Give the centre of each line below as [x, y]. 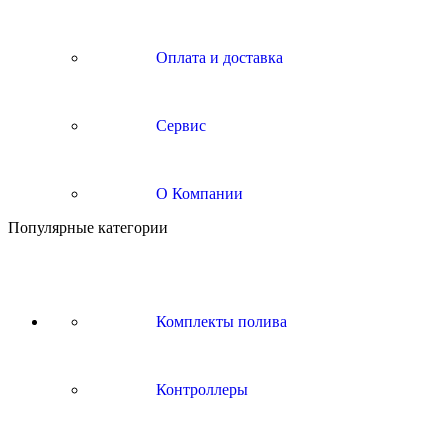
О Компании [197, 193]
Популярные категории [88, 227]
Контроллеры [200, 389]
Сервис [179, 125]
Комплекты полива [219, 321]
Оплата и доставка [217, 57]
